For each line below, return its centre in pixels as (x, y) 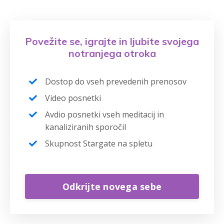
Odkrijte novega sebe (112, 186)
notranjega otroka (112, 53)
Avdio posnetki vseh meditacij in (104, 114)
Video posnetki (73, 98)
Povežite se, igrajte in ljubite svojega (112, 41)
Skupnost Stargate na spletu (99, 143)
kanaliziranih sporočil (85, 127)
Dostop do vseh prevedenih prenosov (116, 81)
